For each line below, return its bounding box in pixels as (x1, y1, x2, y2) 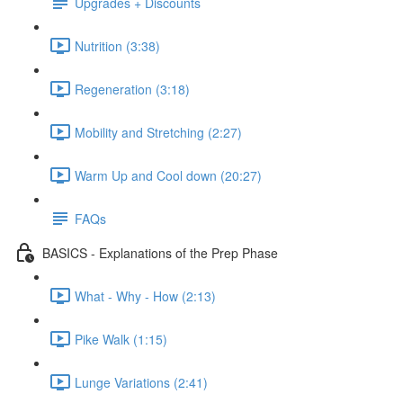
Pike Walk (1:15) (75, 329, 167, 348)
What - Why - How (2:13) (75, 286, 216, 305)
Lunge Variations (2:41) (75, 372, 208, 391)
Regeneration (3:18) (75, 79, 190, 98)
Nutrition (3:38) (75, 36, 160, 55)
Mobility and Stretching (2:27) (75, 122, 242, 141)
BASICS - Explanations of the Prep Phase (42, 243, 278, 262)
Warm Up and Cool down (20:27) (75, 166, 262, 184)
